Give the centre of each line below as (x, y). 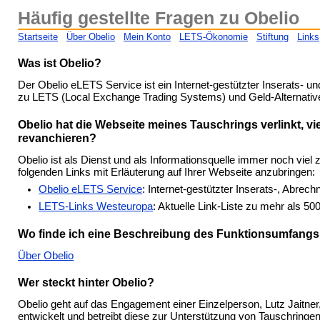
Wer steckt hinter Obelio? (86, 282)
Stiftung (272, 37)
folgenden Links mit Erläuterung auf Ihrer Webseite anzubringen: (166, 172)
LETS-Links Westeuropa (96, 207)
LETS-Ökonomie (214, 37)
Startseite (38, 37)
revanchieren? (57, 138)
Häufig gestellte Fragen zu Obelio (159, 18)
